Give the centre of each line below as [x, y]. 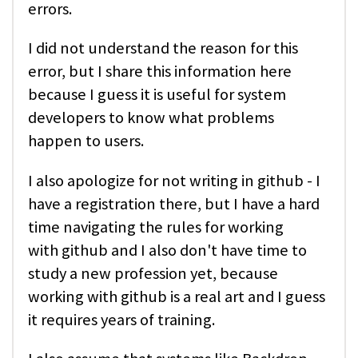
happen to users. [86, 141]
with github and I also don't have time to [167, 250]
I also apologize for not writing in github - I [174, 180]
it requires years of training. [121, 319]
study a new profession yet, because [153, 273]
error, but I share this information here [160, 72]
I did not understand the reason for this [163, 48]
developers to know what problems [151, 118]
